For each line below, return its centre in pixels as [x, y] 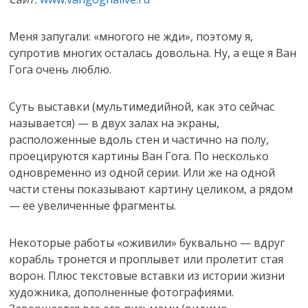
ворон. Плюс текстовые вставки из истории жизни [147, 275]
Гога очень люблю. [60, 69]
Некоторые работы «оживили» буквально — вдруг [147, 242]
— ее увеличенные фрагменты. [93, 205]
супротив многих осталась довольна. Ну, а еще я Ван [153, 53]
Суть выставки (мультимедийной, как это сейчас [142, 106]
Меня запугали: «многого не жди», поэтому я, [131, 36]
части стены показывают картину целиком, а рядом [151, 189]
